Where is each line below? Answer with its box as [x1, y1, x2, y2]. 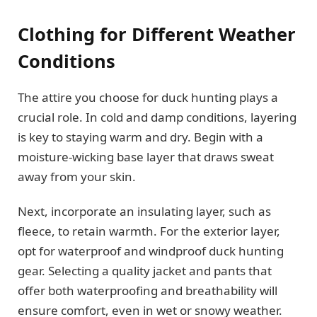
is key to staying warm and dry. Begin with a [18, 129, 263, 146]
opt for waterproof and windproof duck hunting [18, 242, 284, 259]
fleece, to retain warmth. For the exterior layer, [18, 222, 280, 239]
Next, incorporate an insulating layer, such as [18, 202, 271, 219]
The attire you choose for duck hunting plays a [18, 89, 278, 106]
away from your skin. [18, 168, 136, 185]
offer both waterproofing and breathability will [18, 282, 277, 299]
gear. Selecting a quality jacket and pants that [18, 262, 272, 279]
